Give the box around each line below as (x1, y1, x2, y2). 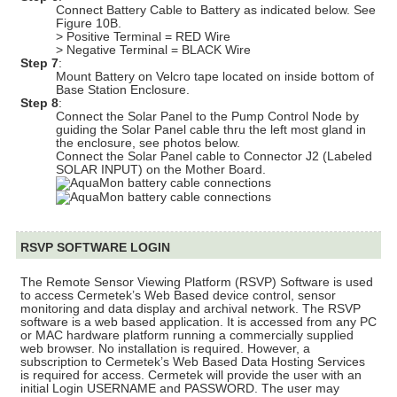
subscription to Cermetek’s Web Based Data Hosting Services (20, 354, 365, 369)
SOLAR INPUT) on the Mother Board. (56, 162, 266, 176)
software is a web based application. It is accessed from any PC (20, 315, 377, 329)
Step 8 (20, 96, 58, 110)
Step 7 (20, 56, 58, 70)
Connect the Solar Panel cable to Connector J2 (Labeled (56, 149, 372, 163)
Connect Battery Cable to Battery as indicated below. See (56, 3, 376, 17)
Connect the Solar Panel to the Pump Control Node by (56, 109, 359, 123)
